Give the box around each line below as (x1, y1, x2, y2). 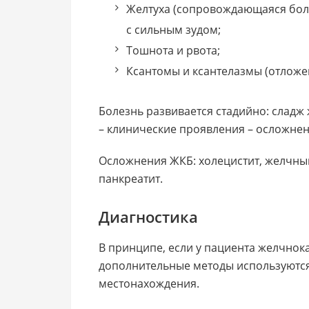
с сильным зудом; (126, 21, 221, 37)
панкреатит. (99, 170, 163, 186)
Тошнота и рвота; (126, 42, 220, 58)
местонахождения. (99, 275, 199, 291)
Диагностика (99, 206, 198, 227)
